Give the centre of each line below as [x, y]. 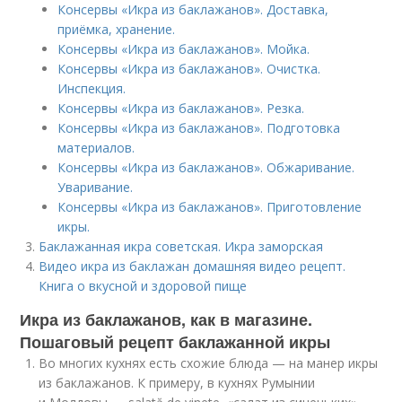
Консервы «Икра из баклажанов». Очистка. [189, 69]
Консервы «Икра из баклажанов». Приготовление [210, 207]
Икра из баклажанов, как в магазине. [166, 319]
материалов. [96, 148]
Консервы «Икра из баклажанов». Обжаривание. [206, 167]
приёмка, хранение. [117, 29]
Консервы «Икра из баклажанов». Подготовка [199, 128]
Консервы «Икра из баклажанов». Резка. [181, 108]
